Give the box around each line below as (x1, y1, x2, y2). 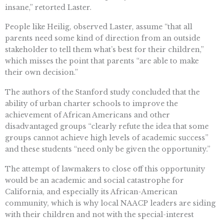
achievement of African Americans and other (5, 111, 170, 120)
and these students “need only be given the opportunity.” (5, 145, 210, 154)
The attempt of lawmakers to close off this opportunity (5, 164, 205, 173)
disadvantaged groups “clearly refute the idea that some (5, 122, 209, 131)
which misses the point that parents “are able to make (5, 56, 199, 66)
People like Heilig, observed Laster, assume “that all (5, 22, 192, 32)
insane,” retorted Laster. (5, 2, 92, 12)
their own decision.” (5, 68, 78, 77)
